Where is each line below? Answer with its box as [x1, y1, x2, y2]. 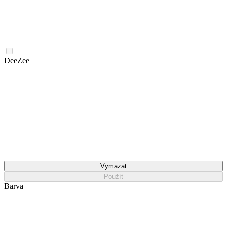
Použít [104, 172, 123, 180]
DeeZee [4, 56, 29, 65]
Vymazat [100, 162, 127, 170]
